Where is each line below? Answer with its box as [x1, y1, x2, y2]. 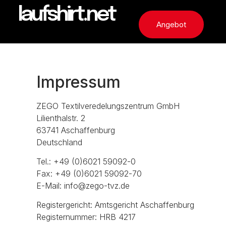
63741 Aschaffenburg [36, 125, 115, 135]
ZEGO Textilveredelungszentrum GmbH [36, 100, 180, 111]
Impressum [36, 72, 121, 92]
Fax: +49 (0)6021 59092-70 [36, 168, 142, 179]
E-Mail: [36, 180, 64, 191]
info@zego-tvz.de [64, 180, 130, 191]
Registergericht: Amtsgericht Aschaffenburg [36, 200, 194, 210]
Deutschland [36, 137, 82, 147]
